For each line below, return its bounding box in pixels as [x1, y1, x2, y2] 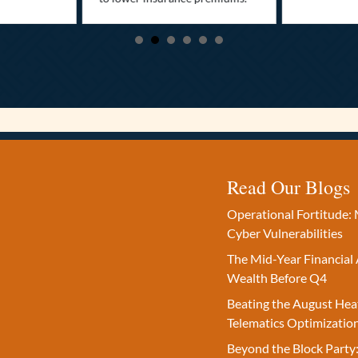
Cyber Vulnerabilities [227, 225, 344, 241]
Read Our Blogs [227, 174, 351, 201]
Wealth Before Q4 [227, 270, 328, 286]
